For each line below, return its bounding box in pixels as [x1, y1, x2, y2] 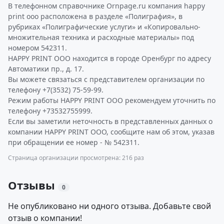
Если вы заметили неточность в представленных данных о [8, 116, 212, 126]
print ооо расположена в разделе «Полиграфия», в [8, 11, 182, 21]
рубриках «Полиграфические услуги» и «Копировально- [8, 22, 200, 31]
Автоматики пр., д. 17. [8, 64, 84, 73]
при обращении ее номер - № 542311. [8, 137, 139, 147]
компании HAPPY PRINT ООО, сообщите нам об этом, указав [8, 127, 214, 136]
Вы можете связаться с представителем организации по [8, 74, 204, 84]
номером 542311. [8, 43, 67, 52]
